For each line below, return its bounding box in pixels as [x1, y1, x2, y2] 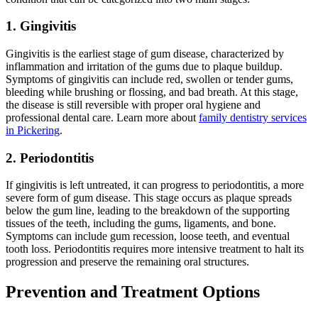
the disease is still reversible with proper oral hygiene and [6, 99, 261, 111]
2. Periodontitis [6, 150, 94, 165]
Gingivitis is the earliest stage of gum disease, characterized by [6, 48, 284, 60]
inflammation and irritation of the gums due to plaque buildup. [6, 60, 283, 73]
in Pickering [6, 124, 60, 137]
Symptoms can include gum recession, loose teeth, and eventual [6, 230, 290, 243]
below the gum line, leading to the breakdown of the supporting [6, 204, 290, 217]
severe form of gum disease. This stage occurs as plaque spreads [6, 192, 292, 204]
